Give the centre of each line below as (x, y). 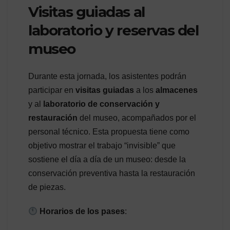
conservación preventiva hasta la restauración (112, 174)
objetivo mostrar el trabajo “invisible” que (102, 146)
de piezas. (47, 187)
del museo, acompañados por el (137, 118)
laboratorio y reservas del (113, 30)
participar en (52, 90)
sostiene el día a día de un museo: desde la (107, 160)
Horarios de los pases (82, 212)
